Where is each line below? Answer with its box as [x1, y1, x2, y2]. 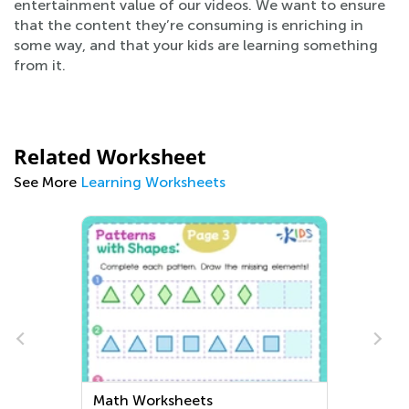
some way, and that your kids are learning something [14, 37, 378, 54]
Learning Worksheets [80, 173, 225, 191]
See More [14, 173, 80, 191]
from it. [14, 57, 66, 74]
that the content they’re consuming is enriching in [14, 16, 363, 34]
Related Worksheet [14, 142, 206, 170]
